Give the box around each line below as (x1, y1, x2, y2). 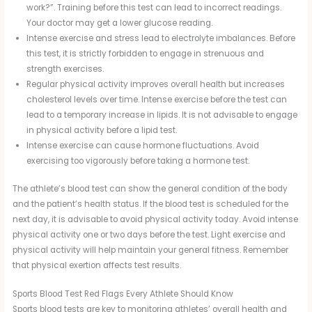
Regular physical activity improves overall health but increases (26, 79, 286, 91)
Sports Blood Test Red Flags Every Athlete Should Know (13, 288, 234, 299)
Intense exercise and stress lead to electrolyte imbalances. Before (26, 33, 296, 45)
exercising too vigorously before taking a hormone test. (26, 155, 250, 167)
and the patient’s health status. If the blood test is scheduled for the (13, 198, 289, 210)
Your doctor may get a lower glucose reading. (26, 17, 213, 29)
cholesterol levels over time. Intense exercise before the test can (26, 94, 288, 106)
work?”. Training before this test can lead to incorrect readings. (26, 2, 282, 14)
